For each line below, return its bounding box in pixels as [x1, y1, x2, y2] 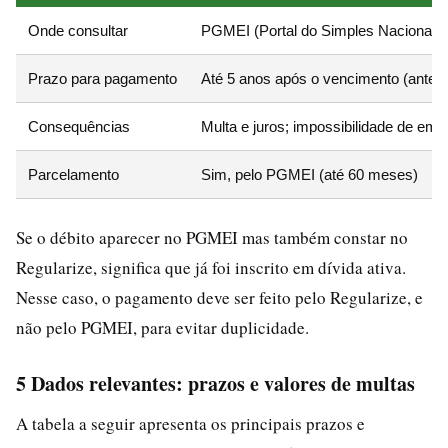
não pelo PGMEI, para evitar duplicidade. [16, 315, 309, 339]
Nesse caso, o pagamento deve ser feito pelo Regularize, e [16, 285, 423, 309]
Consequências [28, 117, 130, 135]
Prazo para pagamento [28, 69, 177, 87]
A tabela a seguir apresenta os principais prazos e [16, 411, 365, 435]
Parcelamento [28, 165, 119, 183]
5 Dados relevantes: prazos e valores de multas [16, 368, 415, 398]
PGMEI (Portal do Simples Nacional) [201, 21, 440, 39]
